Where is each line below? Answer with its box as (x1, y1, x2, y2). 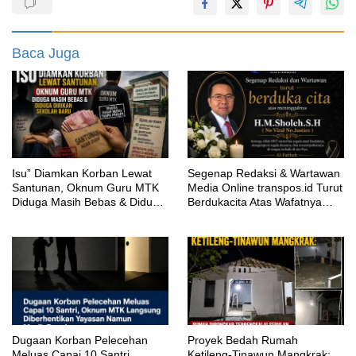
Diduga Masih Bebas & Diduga (12, 195, 165, 209)
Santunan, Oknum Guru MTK (12, 181, 159, 195)
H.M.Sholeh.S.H (188, 210, 268, 223)
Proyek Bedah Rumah (188, 334, 298, 347)
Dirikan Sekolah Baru (12, 210, 118, 223)
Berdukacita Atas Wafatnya (188, 195, 322, 209)
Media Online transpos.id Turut (188, 181, 342, 195)
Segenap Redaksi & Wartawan (188, 167, 340, 180)
